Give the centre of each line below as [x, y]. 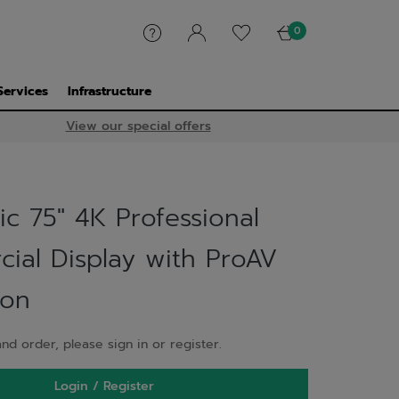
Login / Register [105, 386]
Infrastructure [110, 91]
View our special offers [138, 126]
